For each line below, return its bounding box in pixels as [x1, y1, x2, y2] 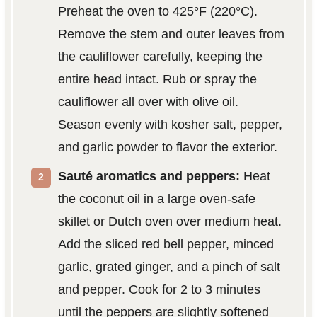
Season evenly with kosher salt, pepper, [57, 117, 282, 132]
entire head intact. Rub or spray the [57, 71, 257, 86]
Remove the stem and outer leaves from [57, 26, 284, 41]
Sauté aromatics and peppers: [57, 168, 240, 183]
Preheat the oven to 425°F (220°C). [57, 4, 258, 18]
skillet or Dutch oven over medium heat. [57, 214, 282, 229]
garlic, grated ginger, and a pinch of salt [57, 259, 280, 274]
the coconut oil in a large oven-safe [57, 191, 255, 206]
